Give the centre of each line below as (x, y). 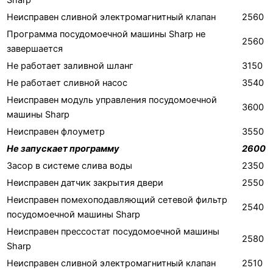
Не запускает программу (63, 148)
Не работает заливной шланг (70, 66)
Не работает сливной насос (67, 83)
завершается (35, 48)
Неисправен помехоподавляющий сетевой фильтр (117, 200)
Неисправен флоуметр (56, 131)
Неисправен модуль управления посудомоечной (112, 100)
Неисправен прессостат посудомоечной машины (113, 231)
